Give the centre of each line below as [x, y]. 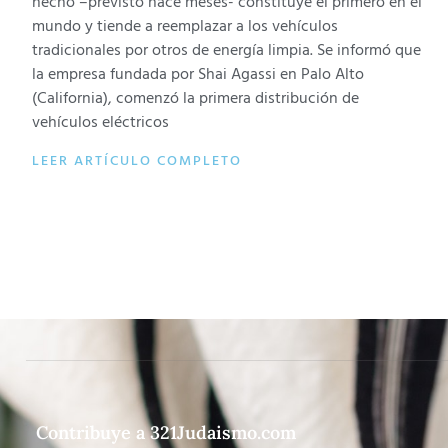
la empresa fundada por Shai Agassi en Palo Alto [198, 74]
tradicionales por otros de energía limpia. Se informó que [226, 50]
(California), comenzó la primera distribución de [195, 98]
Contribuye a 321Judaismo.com [166, 432]
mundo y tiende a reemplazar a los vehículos [185, 26]
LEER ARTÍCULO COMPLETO [137, 161]
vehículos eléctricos [100, 122]
